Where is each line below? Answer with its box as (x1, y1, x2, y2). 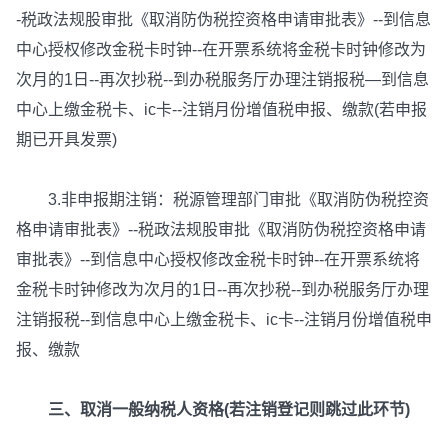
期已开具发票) (16, 131, 117, 148)
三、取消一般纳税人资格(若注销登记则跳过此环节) (16, 401, 410, 418)
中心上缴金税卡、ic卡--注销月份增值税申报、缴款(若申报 (16, 101, 427, 118)
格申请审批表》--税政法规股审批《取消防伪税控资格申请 (16, 221, 426, 238)
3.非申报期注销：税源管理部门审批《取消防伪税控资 (16, 191, 429, 208)
